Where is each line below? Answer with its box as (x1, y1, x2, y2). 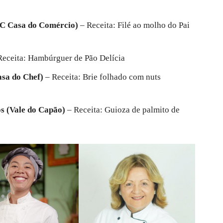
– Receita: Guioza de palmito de (65, 105, 180, 115)
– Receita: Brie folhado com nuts (43, 72, 161, 82)
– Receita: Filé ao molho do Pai (78, 20, 190, 30)
